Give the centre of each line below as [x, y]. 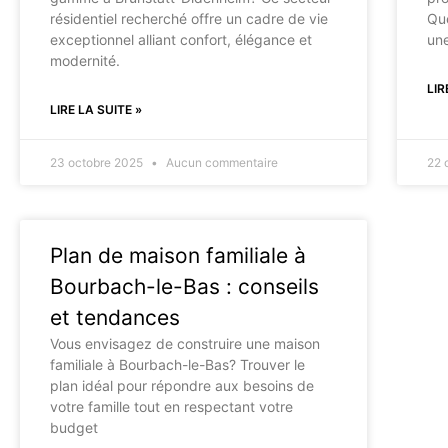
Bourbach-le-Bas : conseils [184, 286]
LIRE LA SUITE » [96, 109]
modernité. [85, 60]
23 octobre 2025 [98, 162]
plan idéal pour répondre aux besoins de [182, 385]
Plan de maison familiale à [178, 255]
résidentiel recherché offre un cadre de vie [189, 18]
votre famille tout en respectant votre [171, 406]
